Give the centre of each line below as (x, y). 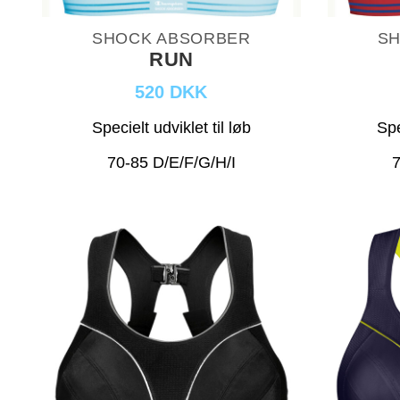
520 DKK (171, 92)
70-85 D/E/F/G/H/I (171, 162)
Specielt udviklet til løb (171, 127)
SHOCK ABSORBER (171, 38)
